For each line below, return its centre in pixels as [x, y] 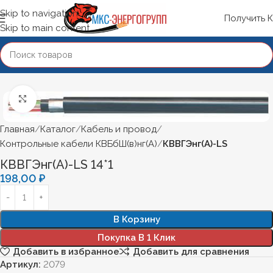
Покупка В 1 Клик [136, 237]
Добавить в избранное [66, 251]
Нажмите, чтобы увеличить [93, 99]
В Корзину [136, 219]
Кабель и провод [119, 129]
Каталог [58, 129]
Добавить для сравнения [191, 251]
